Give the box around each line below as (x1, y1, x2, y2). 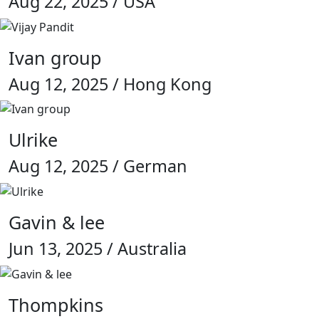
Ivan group (9, 45, 102, 70)
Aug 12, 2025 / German (9, 155, 187, 178)
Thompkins (9, 292, 103, 317)
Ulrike (9, 127, 58, 152)
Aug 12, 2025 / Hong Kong (9, 72, 211, 95)
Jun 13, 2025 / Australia (9, 237, 187, 261)
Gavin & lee (9, 210, 105, 235)
